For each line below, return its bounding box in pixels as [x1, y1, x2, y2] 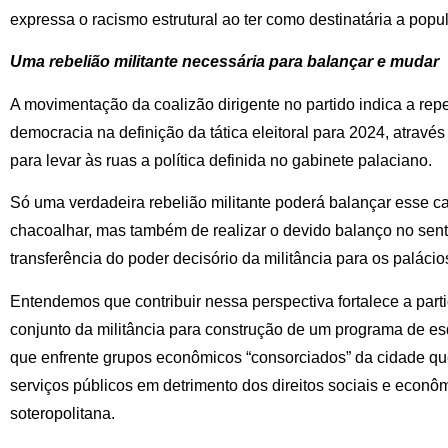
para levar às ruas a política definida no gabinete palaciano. [10, 151, 432, 169]
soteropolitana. [10, 404, 115, 422]
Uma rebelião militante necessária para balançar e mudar [10, 53, 439, 71]
